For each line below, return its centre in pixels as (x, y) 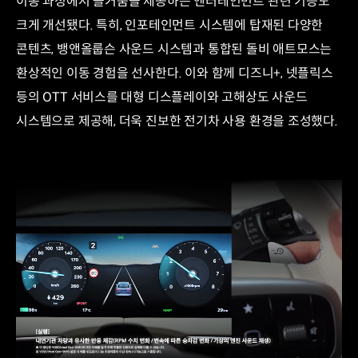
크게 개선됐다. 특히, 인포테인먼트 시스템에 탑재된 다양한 (170, 25)
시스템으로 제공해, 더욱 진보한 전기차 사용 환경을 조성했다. (177, 121)
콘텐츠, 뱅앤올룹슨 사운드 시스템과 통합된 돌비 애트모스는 (174, 49)
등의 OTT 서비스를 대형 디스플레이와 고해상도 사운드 (162, 97)
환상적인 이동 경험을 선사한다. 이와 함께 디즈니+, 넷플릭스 (175, 73)
